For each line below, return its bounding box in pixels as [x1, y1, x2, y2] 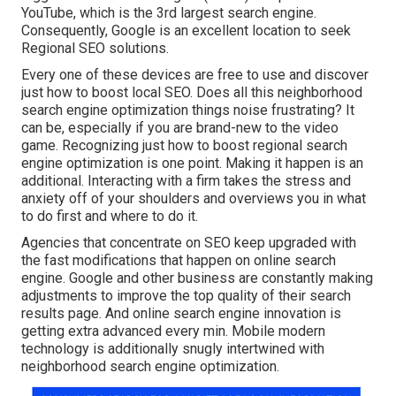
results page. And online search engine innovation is [21, 305, 341, 323]
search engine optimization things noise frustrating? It [21, 102, 354, 119]
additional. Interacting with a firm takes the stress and [21, 172, 351, 190]
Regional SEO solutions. [21, 40, 169, 57]
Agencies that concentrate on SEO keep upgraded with [21, 234, 356, 252]
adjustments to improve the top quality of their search [21, 287, 351, 305]
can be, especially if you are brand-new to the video [21, 119, 339, 137]
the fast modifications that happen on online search [21, 252, 336, 270]
